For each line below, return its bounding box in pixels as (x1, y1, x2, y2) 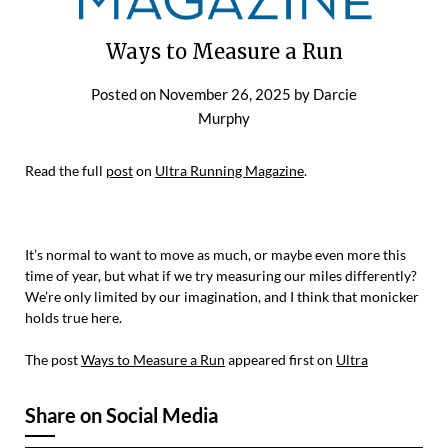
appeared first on (225, 351, 336, 369)
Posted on (91, 85, 159, 104)
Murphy (198, 109, 250, 128)
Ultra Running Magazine (155, 162, 304, 180)
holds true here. (25, 309, 122, 327)
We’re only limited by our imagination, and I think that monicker (25, 288, 419, 306)
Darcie (313, 85, 357, 104)
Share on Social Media (25, 403, 218, 428)
